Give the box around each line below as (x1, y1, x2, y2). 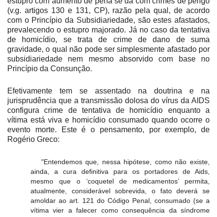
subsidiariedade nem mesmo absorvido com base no (7, 55, 210, 63)
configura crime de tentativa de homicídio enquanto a (7, 106, 210, 115)
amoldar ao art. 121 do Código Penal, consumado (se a (31, 197, 210, 205)
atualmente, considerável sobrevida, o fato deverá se (31, 187, 210, 195)
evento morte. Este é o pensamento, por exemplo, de (7, 125, 210, 134)
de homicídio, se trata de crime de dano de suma (7, 35, 210, 44)
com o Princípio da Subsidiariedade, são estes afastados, (7, 16, 210, 25)
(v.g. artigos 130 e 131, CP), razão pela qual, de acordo (7, 6, 210, 15)
